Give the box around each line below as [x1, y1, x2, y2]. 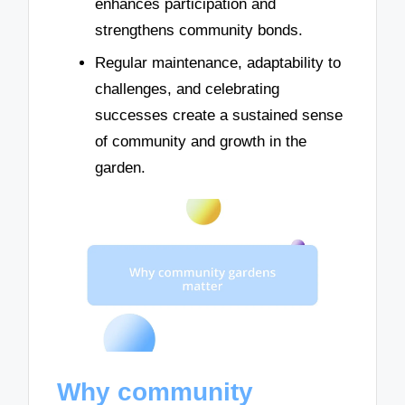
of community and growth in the [95, 132, 306, 150]
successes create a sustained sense [95, 106, 343, 124]
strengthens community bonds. [95, 21, 303, 39]
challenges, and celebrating [95, 80, 279, 98]
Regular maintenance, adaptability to [95, 53, 341, 71]
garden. [95, 158, 146, 176]
